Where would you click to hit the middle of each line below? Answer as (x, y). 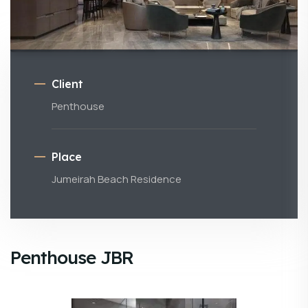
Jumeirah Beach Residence (117, 179)
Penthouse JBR (72, 257)
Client (68, 84)
